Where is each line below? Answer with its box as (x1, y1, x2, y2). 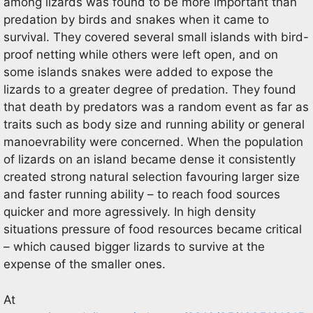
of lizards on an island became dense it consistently (3, 152, 296, 166)
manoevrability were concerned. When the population (3, 135, 303, 149)
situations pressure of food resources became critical (3, 222, 302, 236)
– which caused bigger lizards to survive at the (3, 240, 265, 254)
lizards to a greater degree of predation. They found (3, 82, 296, 96)
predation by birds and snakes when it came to (3, 13, 269, 27)
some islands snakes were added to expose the (3, 65, 273, 79)
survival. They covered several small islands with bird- (3, 30, 309, 44)
